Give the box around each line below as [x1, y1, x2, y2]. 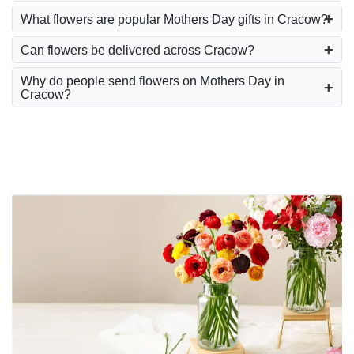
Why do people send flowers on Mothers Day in [21, 73, 284, 88]
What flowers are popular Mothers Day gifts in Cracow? [21, 12, 328, 26]
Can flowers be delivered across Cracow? [21, 43, 254, 57]
